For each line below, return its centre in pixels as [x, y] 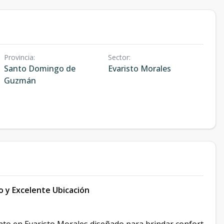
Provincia [19, 57]
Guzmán [20, 80]
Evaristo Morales [139, 68]
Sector [118, 57]
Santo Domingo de [40, 68]
